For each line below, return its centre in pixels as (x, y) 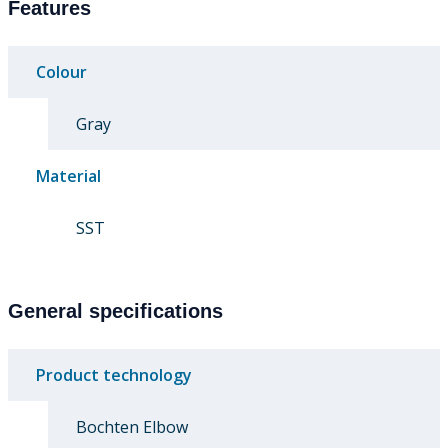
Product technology (114, 375)
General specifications (115, 311)
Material (68, 176)
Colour (61, 72)
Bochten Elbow (132, 427)
